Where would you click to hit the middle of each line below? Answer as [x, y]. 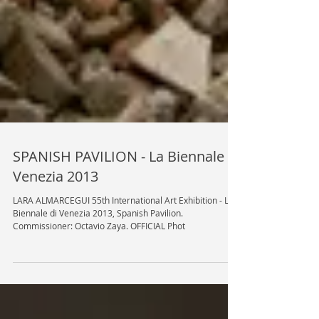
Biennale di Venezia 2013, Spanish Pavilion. [98, 284]
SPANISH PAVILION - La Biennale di [126, 228]
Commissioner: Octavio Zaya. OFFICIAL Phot [99, 297]
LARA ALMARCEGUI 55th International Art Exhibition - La [123, 271]
